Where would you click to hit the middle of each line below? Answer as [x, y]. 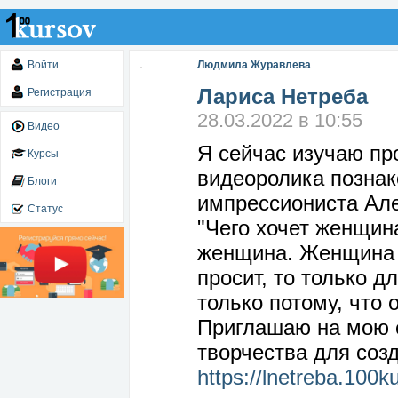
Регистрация [60, 92]
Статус [45, 209]
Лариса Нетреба [283, 96]
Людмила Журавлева [254, 65]
